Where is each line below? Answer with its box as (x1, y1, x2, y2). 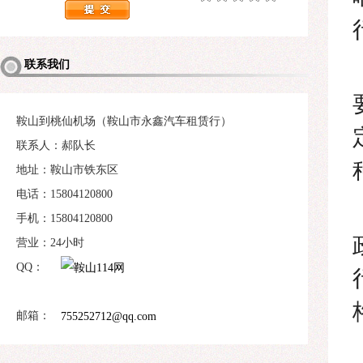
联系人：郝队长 (16, 139, 96, 152)
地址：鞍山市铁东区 (16, 164, 118, 176)
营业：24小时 (16, 237, 84, 249)
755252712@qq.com (61, 310, 156, 322)
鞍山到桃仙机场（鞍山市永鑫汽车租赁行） (16, 115, 232, 127)
